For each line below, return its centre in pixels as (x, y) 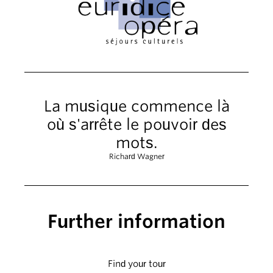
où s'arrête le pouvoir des (136, 125)
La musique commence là (136, 106)
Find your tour (136, 264)
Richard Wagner (136, 157)
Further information (136, 222)
